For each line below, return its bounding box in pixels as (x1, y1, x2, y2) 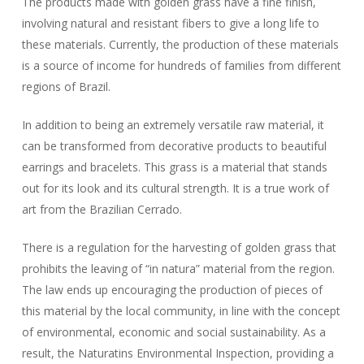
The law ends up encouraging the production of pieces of (21, 282, 323, 297)
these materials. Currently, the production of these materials (21, 37, 339, 52)
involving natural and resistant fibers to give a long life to (21, 15, 319, 31)
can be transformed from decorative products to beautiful (21, 138, 327, 154)
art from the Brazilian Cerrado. (21, 201, 182, 217)
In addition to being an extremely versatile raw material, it (21, 117, 324, 132)
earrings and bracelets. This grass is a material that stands (21, 159, 327, 175)
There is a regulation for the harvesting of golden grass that (21, 240, 336, 255)
